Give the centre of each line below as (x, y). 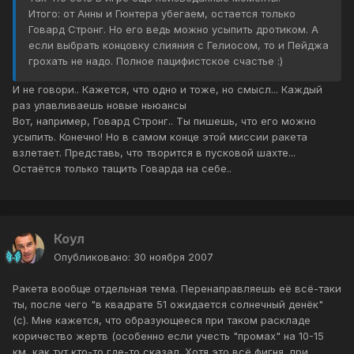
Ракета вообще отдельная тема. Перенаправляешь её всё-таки (177, 289)
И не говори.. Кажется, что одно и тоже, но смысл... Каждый (168, 90)
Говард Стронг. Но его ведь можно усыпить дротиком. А (173, 30)
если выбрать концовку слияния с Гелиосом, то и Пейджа (179, 45)
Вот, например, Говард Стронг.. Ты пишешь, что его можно (164, 121)
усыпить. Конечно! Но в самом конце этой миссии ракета (160, 137)
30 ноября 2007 (173, 257)
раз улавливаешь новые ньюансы (100, 105)
